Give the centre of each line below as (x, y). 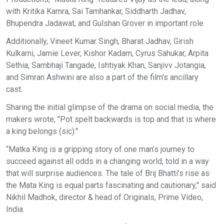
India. (16, 209)
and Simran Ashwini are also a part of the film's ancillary (102, 77)
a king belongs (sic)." (42, 131)
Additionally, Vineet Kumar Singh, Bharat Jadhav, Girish (100, 41)
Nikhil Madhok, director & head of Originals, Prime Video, (104, 197)
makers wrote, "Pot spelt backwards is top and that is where (111, 119)
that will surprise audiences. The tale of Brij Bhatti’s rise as (108, 173)
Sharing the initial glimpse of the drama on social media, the (110, 107)
